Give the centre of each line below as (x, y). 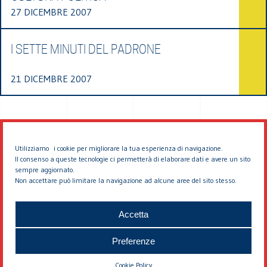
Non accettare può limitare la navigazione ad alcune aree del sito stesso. (126, 180)
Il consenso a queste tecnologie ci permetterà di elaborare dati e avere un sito (133, 159)
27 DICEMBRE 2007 (51, 12)
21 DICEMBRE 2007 (51, 78)
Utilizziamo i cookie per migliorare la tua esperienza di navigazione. (119, 148)
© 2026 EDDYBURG (133, 200)
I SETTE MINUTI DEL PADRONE (86, 49)
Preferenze (133, 241)
